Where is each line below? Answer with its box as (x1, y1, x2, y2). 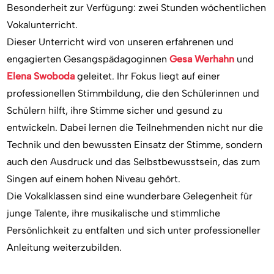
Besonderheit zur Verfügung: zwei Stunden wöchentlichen (7, 2, 267, 13)
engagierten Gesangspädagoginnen (7, 53, 170, 65)
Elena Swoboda (7, 70, 75, 82)
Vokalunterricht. (7, 19, 78, 31)
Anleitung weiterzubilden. (7, 242, 122, 253)
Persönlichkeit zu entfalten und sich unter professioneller (7, 224, 261, 236)
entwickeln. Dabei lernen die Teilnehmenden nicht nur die (7, 122, 264, 133)
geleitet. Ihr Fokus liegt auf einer (75, 70, 221, 82)
